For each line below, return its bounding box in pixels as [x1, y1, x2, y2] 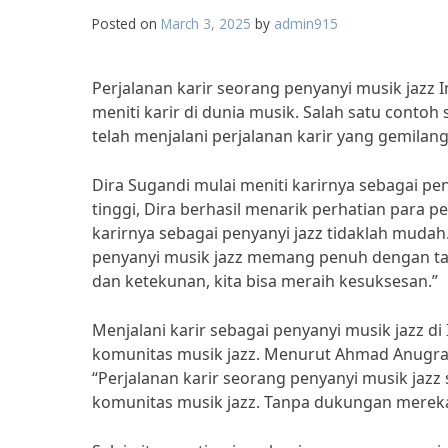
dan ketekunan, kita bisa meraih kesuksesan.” [92, 270, 438, 292]
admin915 [274, 14, 338, 33]
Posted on [92, 14, 161, 33]
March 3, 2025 [161, 14, 251, 33]
